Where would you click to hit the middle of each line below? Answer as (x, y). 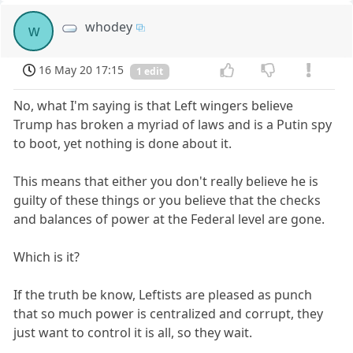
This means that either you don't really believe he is (166, 181)
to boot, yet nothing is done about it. (123, 143)
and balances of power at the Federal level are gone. (169, 219)
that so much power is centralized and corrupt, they (169, 313)
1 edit (150, 71)
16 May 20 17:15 (82, 70)
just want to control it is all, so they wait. (133, 332)
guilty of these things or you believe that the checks (167, 200)
